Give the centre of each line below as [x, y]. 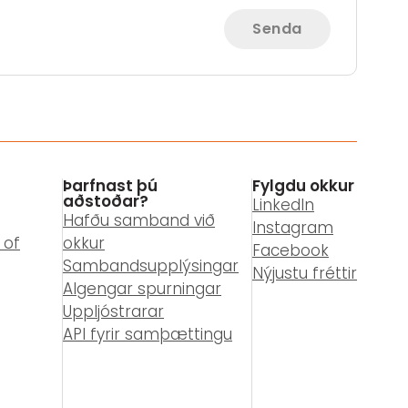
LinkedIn [283, 205]
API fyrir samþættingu [148, 335]
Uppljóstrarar [113, 312]
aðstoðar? [106, 202]
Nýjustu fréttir [305, 274]
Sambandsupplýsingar [151, 266]
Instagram [293, 228]
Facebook [291, 251]
